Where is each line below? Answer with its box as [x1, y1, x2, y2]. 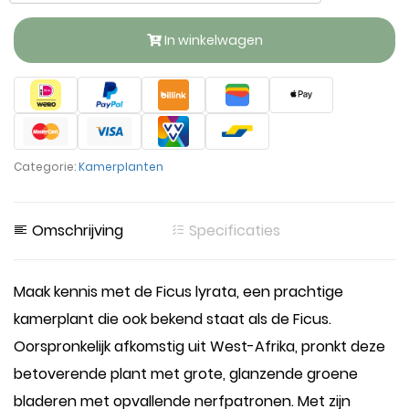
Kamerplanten [79, 159, 163, 174]
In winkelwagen [161, 31, 263, 49]
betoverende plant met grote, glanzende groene [14, 363, 358, 384]
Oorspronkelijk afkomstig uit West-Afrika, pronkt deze [14, 336, 385, 357]
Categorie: [14, 159, 79, 174]
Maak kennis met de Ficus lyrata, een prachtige [14, 281, 343, 302]
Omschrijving [28, 220, 123, 241]
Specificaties [185, 220, 280, 241]
